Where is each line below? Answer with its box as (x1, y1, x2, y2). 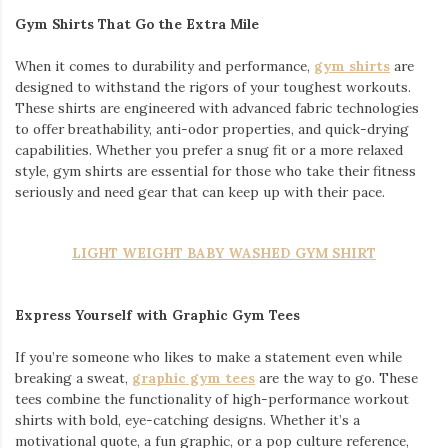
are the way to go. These (255, 368, 418, 387)
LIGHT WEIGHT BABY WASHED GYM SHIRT (72, 244, 376, 263)
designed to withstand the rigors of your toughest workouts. (15, 77, 411, 96)
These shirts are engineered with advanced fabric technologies (15, 98, 419, 117)
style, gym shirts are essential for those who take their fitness (15, 161, 416, 180)
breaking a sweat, (15, 368, 132, 387)
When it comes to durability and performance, (15, 56, 310, 75)
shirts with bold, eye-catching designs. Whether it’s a (15, 410, 360, 429)
